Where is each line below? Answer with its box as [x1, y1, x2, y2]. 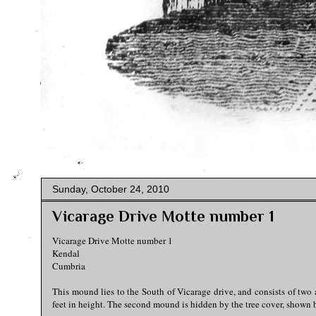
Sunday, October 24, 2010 [52, 183, 169, 195]
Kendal [52, 247, 80, 260]
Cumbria [52, 260, 85, 272]
